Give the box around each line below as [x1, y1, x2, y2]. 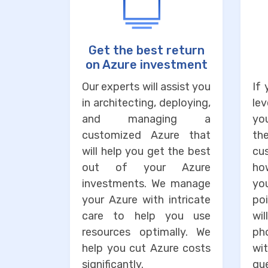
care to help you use [82, 209, 211, 223]
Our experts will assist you [82, 80, 211, 94]
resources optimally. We [82, 226, 211, 239]
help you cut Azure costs [82, 242, 211, 255]
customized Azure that [82, 129, 211, 142]
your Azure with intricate [82, 193, 211, 207]
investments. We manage [82, 177, 211, 191]
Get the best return [88, 43, 205, 58]
